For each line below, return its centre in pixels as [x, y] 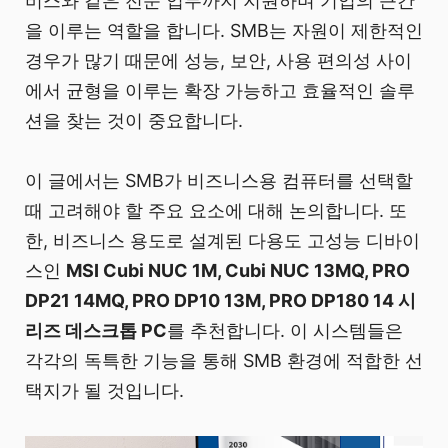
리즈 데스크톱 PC [96, 331]
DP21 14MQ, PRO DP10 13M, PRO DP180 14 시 [220, 301]
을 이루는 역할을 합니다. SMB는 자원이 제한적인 [224, 31]
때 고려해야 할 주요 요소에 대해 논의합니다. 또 [216, 211]
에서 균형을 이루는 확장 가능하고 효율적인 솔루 [220, 91]
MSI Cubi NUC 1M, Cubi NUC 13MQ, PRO [238, 271]
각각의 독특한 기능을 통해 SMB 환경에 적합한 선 [224, 361]
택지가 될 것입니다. [104, 391]
